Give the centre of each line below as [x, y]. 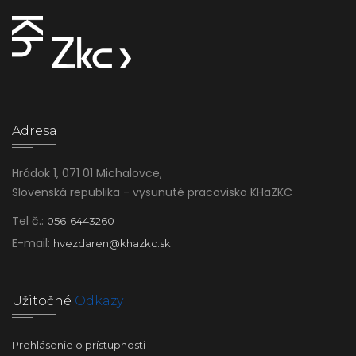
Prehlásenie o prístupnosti [79, 344]
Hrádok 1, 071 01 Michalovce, [87, 173]
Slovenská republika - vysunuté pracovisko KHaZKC [152, 192]
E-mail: [31, 243]
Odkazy [99, 300]
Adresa [35, 130]
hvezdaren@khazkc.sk [112, 243]
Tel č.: [28, 221]
